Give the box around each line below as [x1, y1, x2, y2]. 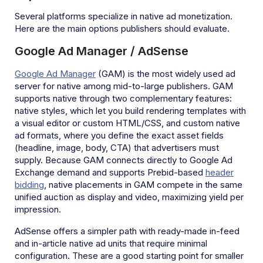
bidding [15, 178, 44, 190]
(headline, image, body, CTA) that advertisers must [15, 141, 219, 153]
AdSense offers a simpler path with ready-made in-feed [15, 225, 240, 237]
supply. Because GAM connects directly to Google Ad [15, 154, 232, 166]
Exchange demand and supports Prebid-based [15, 166, 205, 178]
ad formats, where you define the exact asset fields [15, 129, 224, 141]
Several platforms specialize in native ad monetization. [15, 10, 232, 22]
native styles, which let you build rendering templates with [15, 104, 246, 116]
